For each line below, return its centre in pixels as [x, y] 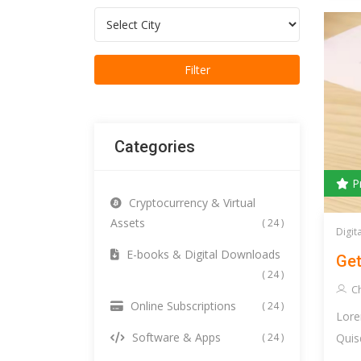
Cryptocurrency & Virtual [191, 203]
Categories [155, 147]
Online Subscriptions [182, 306]
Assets [128, 223]
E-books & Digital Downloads [202, 254]
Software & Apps [175, 337]
